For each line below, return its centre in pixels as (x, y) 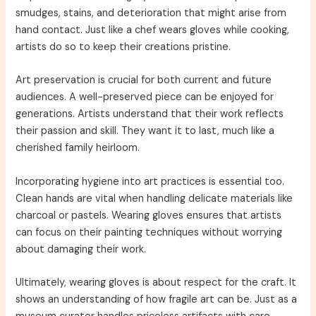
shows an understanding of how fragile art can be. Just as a (157, 299)
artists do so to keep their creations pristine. (123, 47)
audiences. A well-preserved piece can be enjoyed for (145, 97)
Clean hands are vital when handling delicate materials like (154, 198)
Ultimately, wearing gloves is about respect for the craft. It (156, 282)
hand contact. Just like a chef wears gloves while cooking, (153, 30)
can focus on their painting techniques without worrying (149, 232)
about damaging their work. (81, 249)
